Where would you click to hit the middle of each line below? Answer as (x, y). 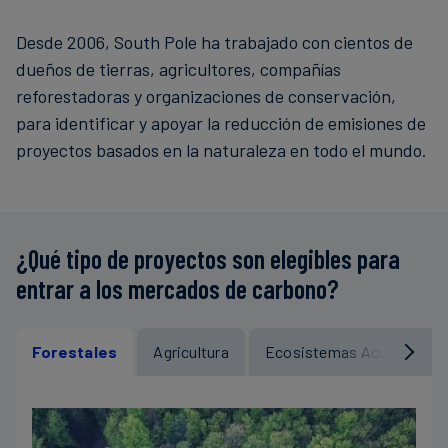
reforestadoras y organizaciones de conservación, (206, 95)
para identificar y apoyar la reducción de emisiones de (221, 122)
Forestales (75, 351)
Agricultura (191, 351)
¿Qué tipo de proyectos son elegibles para (208, 258)
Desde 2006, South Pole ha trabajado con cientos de (214, 41)
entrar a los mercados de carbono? (177, 288)
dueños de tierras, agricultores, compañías (178, 68)
